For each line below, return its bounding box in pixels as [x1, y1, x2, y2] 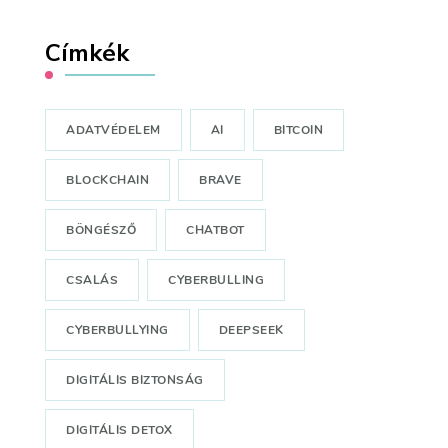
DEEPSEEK [218, 322, 284, 339]
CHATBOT [186, 222, 245, 239]
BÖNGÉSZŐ [66, 222, 137, 239]
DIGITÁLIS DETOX [66, 422, 173, 439]
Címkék [45, 37, 130, 70]
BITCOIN [273, 122, 324, 139]
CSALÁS [66, 272, 119, 289]
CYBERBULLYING [66, 322, 169, 339]
